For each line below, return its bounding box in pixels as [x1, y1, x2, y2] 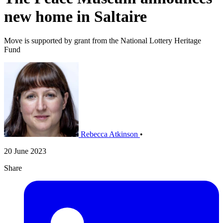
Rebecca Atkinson [81, 130, 138, 139]
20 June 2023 [4, 147, 46, 156]
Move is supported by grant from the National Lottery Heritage [4, 36, 201, 45]
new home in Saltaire [4, 7, 147, 25]
